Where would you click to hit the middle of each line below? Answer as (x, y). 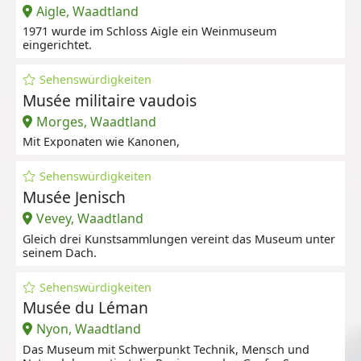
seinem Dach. (60, 252)
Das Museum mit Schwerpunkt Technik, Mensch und (166, 349)
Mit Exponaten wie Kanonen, (101, 142)
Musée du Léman (85, 307)
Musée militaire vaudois (110, 100)
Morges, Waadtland (96, 121)
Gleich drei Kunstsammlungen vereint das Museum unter (179, 239)
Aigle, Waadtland (87, 11)
